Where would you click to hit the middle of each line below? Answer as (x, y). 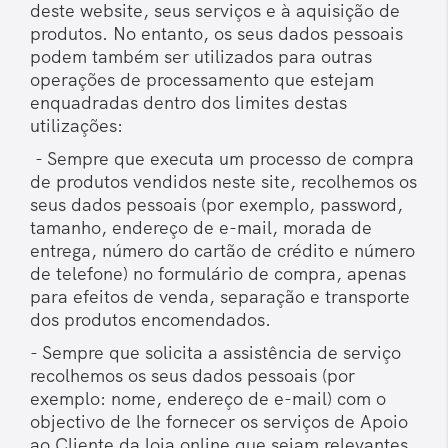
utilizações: (76, 126)
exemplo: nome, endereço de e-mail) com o (208, 399)
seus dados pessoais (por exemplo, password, (216, 205)
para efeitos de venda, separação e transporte (220, 297)
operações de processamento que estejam (202, 80)
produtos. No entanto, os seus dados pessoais (216, 34)
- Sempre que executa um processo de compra (222, 159)
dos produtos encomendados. (150, 320)
